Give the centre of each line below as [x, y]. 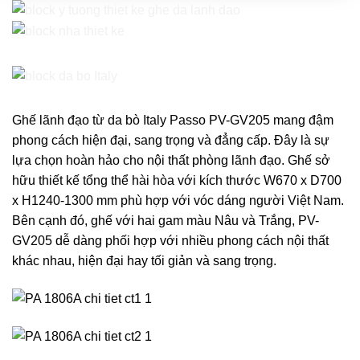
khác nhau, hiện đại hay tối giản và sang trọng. [144, 261]
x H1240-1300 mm [66, 201]
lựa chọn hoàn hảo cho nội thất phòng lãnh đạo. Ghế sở [171, 161]
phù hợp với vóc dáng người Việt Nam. [232, 201]
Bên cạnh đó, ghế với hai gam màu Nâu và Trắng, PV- [166, 221]
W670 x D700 [303, 181]
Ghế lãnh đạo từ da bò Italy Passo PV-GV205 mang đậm [173, 121]
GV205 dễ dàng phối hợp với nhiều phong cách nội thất [170, 241]
